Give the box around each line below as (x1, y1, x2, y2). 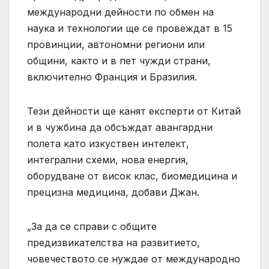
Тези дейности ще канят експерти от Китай (27, 104, 241, 117)
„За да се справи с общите (27, 220, 157, 232)
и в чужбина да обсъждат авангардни (27, 121, 213, 133)
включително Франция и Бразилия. (27, 70, 197, 83)
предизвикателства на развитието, (27, 236, 200, 249)
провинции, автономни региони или (27, 38, 205, 50)
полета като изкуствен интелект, (27, 137, 189, 150)
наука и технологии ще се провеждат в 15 (27, 22, 232, 34)
